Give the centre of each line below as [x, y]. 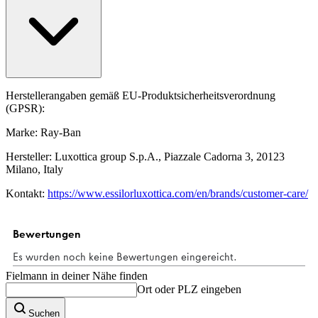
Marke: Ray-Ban [43, 133]
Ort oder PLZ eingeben [189, 290]
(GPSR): [25, 109]
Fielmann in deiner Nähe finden [77, 276]
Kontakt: [27, 194]
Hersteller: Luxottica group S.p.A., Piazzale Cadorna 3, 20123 [145, 157]
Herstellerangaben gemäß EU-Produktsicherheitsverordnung [141, 96]
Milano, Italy [34, 170]
